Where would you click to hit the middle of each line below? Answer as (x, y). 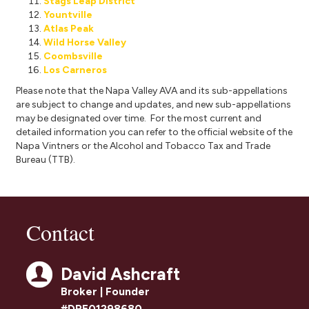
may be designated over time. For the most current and (138, 118)
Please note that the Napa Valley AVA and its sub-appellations (151, 90)
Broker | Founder (105, 291)
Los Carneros (75, 70)
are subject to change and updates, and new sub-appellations (153, 104)
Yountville (68, 14)
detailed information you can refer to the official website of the (154, 132)
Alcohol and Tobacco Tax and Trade (190, 146)
